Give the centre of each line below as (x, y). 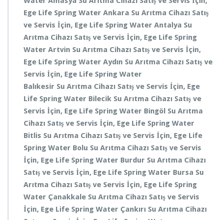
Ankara (117, 13)
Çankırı (134, 209)
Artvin (60, 50)
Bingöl (156, 111)
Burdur (134, 160)
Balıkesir (40, 86)
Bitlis (33, 136)
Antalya (169, 25)
